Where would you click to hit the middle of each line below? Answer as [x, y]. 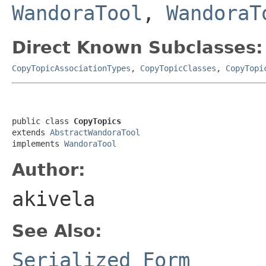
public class [43, 121]
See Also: [57, 231]
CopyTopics [97, 121]
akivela [53, 199]
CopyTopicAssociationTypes [71, 68]
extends [31, 132]
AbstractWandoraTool [95, 132]
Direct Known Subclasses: [137, 47]
